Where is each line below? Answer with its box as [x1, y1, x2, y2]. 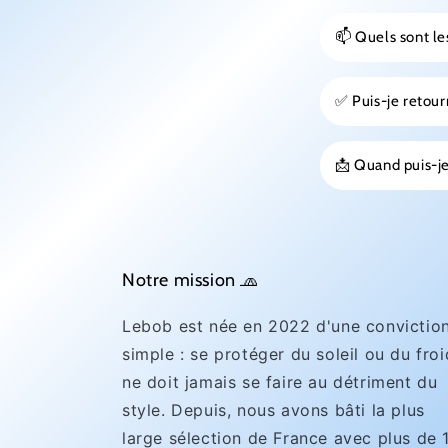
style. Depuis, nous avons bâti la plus [122, 400, 425, 420]
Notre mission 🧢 [122, 269, 259, 291]
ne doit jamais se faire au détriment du [122, 372, 438, 392]
